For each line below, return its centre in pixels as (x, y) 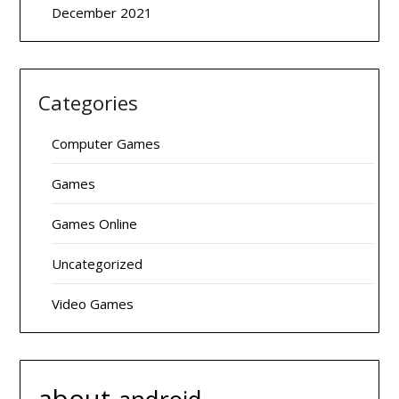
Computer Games (106, 143)
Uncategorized (98, 264)
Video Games (93, 304)
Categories (89, 103)
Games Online (95, 224)
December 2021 (102, 12)
